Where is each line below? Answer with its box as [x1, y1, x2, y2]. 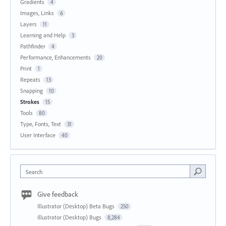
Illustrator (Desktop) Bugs [37, 213, 103, 221]
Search [26, 167, 42, 176]
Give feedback [37, 189, 78, 199]
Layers [20, 20, 37, 28]
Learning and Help [20, 31, 66, 39]
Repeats [20, 75, 40, 83]
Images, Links [20, 9, 54, 17]
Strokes [20, 97, 39, 105]
